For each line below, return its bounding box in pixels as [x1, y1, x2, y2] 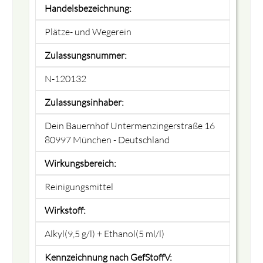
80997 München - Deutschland [44, 133, 170, 146]
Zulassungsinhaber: [44, 96, 124, 108]
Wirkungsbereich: [44, 157, 116, 169]
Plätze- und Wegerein [44, 25, 131, 38]
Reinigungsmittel [44, 180, 113, 193]
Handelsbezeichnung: [44, 2, 131, 14]
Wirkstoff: [44, 204, 86, 216]
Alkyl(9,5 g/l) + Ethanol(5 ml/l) [44, 227, 164, 240]
